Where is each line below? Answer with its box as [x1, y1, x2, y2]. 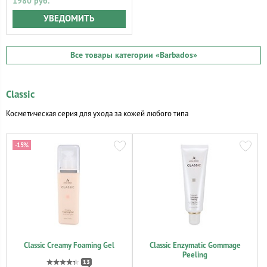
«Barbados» [155, 50, 197, 60]
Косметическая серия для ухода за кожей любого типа [6, 109, 188, 118]
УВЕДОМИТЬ [43, 14, 95, 24]
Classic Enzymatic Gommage [149, 241, 241, 250]
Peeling [182, 250, 208, 260]
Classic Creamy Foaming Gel [23, 241, 114, 250]
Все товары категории [70, 50, 156, 60]
